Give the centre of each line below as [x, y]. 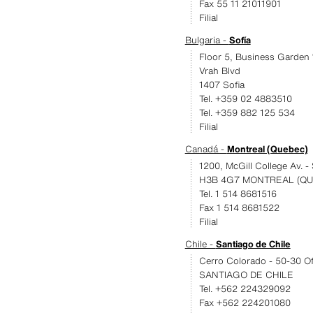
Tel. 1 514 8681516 [238, 194]
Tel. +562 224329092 [245, 289]
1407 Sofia [221, 85]
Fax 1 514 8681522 [239, 208]
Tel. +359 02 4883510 [245, 99]
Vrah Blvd [219, 71]
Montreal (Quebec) [267, 149]
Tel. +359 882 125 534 [247, 113]
